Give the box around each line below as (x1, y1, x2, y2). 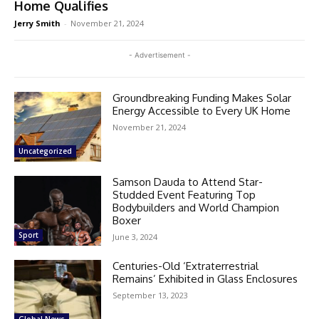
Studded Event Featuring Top (113, 187, 256, 202)
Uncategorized (19, 145, 72, 156)
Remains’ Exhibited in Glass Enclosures (113, 271, 298, 286)
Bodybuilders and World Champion (113, 200, 280, 214)
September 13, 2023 (113, 289, 189, 300)
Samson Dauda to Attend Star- (113, 174, 263, 189)
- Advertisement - (128, 50, 191, 59)
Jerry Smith (14, 17, 61, 28)
